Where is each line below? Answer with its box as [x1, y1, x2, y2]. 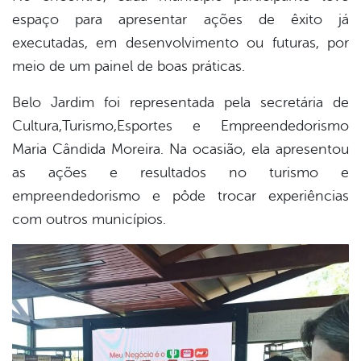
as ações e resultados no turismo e [12, 164, 349, 181]
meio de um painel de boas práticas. [12, 58, 245, 75]
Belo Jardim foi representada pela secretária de [12, 94, 349, 111]
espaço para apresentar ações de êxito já [12, 11, 349, 28]
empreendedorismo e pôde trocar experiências [12, 188, 349, 205]
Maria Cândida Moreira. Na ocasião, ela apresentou [12, 141, 349, 158]
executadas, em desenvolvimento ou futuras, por [12, 35, 349, 52]
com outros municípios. [12, 211, 166, 228]
